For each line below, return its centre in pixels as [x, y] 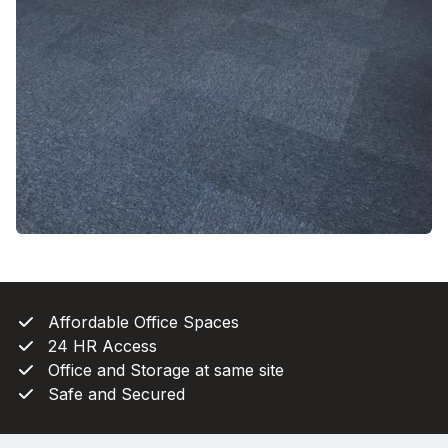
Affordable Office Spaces [143, 322]
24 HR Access [102, 346]
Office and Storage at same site [166, 370]
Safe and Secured [116, 394]
